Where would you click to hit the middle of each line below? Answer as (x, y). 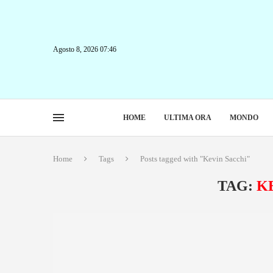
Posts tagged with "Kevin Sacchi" (195, 159)
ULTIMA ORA (187, 118)
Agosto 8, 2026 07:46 (85, 49)
